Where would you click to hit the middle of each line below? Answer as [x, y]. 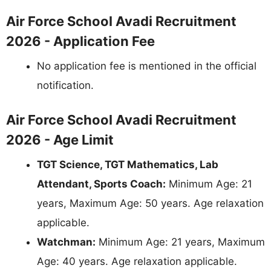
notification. [65, 85]
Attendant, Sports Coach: [101, 184]
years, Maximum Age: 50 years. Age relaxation [150, 204]
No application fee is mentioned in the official [147, 66]
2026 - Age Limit [60, 140]
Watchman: [66, 242]
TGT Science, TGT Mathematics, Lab [128, 165]
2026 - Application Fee [80, 41]
